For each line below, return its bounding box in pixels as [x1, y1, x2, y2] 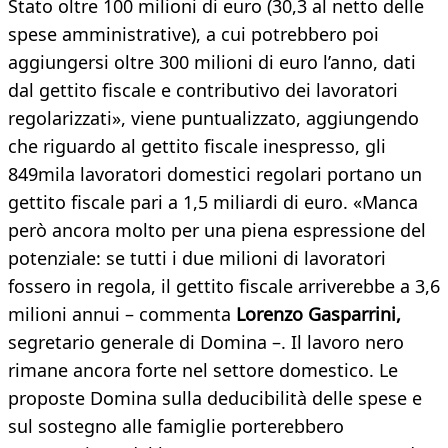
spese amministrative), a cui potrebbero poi [8, 22, 379, 47]
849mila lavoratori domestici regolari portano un [8, 162, 422, 187]
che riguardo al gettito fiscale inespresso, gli [8, 134, 386, 159]
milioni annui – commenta [8, 302, 236, 327]
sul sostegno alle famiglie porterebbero [8, 414, 344, 439]
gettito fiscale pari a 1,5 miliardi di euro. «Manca [8, 190, 418, 215]
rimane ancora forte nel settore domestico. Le [8, 358, 398, 383]
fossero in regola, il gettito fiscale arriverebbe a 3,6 [8, 274, 440, 299]
